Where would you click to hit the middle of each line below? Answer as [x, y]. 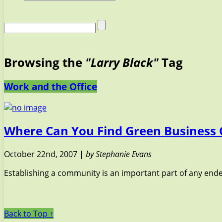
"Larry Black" [122, 62]
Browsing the [45, 62]
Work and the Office [51, 86]
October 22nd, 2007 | [45, 154]
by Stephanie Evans [119, 154]
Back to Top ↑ [29, 214]
